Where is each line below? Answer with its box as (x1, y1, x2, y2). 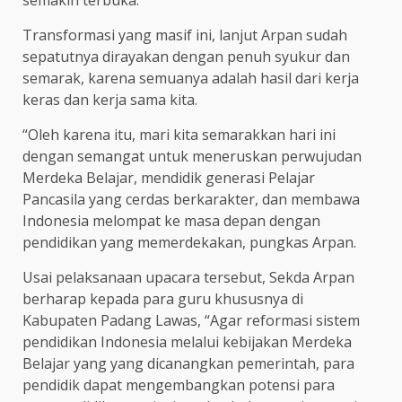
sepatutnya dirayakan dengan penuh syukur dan (22, 46, 350, 66)
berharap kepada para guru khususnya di (22, 288, 303, 309)
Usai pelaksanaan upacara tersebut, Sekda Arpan (22, 267, 354, 287)
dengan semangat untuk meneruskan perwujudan (22, 145, 362, 166)
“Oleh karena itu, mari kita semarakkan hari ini (22, 124, 336, 144)
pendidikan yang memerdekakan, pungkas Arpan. (22, 232, 356, 252)
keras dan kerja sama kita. (22, 89, 197, 109)
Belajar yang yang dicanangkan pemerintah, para (22, 353, 354, 373)
